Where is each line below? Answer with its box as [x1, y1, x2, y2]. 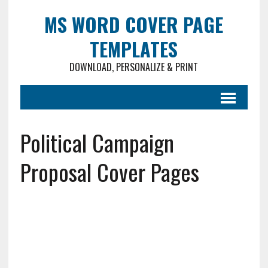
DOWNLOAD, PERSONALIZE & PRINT [69, 60, 199, 74]
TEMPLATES [90, 35, 178, 63]
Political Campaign [20, 126, 174, 159]
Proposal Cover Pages [20, 155, 199, 188]
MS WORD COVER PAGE [44, 10, 224, 38]
